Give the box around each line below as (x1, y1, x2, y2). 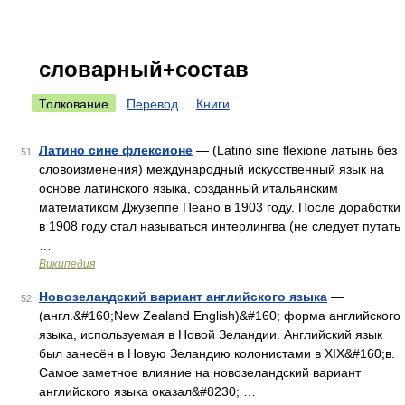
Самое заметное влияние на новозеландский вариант (39, 365, 361, 380)
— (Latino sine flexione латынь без (193, 143, 397, 157)
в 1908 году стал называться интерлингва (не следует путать (39, 219, 400, 233)
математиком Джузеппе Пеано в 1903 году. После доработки (39, 200, 400, 214)
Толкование (39, 97, 108, 111)
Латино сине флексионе (39, 143, 193, 157)
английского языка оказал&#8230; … (39, 384, 256, 399)
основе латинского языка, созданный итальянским (39, 181, 338, 195)
